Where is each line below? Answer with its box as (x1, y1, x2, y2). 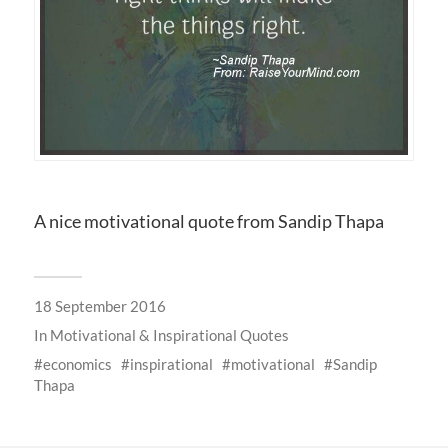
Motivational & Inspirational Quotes (49, 325, 289, 344)
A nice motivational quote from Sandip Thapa (33, 209, 384, 232)
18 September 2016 (33, 296, 166, 315)
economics (42, 354, 112, 373)
